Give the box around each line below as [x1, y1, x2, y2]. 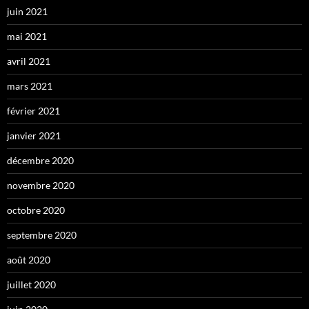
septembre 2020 [7, 228, 77, 241]
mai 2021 [7, 30, 47, 42]
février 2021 [7, 104, 60, 117]
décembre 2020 [7, 154, 74, 166]
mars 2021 [7, 79, 52, 92]
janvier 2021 [7, 129, 61, 141]
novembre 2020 [7, 179, 74, 191]
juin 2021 [7, 5, 48, 17]
